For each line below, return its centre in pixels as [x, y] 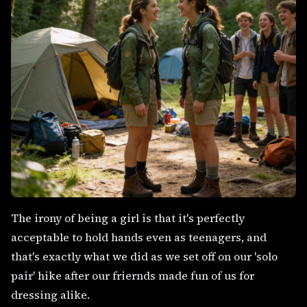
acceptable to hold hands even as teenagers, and [139, 237]
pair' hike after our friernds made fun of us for [133, 275]
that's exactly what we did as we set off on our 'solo [144, 256]
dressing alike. [50, 295]
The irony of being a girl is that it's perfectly [128, 218]
